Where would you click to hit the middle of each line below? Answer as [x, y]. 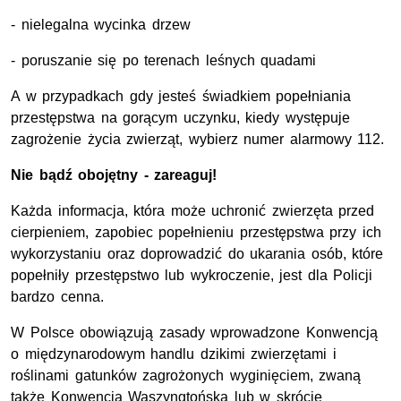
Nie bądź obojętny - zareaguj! [114, 175]
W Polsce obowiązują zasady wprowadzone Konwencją [194, 332]
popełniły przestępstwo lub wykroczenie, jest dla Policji [192, 275]
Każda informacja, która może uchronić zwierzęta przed [193, 210]
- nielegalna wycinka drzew [101, 24]
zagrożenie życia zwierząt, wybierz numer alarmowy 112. [198, 139]
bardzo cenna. [57, 296]
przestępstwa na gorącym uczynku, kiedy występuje [180, 117]
